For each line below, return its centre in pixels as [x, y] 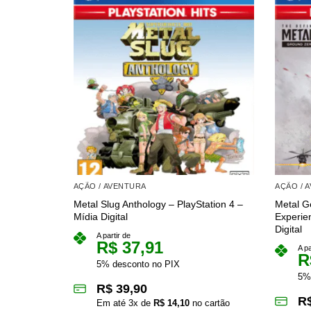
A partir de [113, 236]
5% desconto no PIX [138, 264]
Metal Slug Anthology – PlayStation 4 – [158, 204]
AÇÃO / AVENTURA [110, 186]
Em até [112, 303]
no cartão [209, 303]
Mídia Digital [100, 217]
